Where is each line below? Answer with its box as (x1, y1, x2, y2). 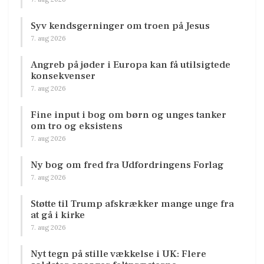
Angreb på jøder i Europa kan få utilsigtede (31, 58, 230, 72)
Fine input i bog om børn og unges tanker (31, 108, 226, 122)
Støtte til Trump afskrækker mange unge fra (31, 197, 234, 211)
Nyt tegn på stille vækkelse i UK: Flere (31, 247, 206, 261)
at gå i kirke (31, 209, 85, 222)
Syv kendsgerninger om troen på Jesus (31, 19, 210, 33)
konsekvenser (31, 70, 95, 83)
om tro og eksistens (31, 120, 123, 133)
